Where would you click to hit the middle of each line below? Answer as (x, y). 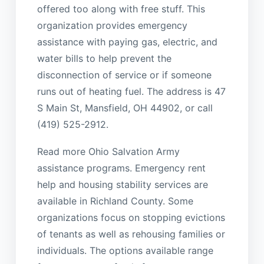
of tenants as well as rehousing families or (131, 234)
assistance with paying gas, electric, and (127, 42)
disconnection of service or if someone (124, 75)
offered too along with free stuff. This (121, 9)
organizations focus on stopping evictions (131, 218)
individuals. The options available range (125, 251)
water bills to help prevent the (104, 59)
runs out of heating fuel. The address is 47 (131, 92)
